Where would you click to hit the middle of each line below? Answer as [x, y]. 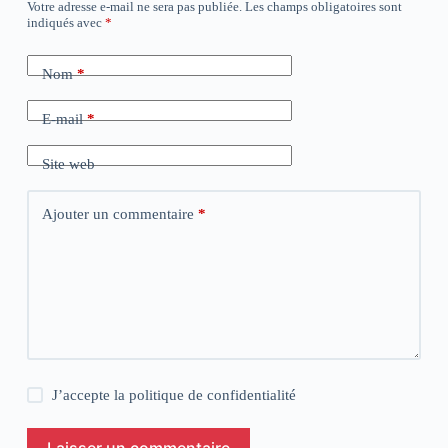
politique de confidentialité [213, 394]
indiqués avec [65, 22]
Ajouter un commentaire [117, 214]
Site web [68, 164]
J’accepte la [91, 394]
